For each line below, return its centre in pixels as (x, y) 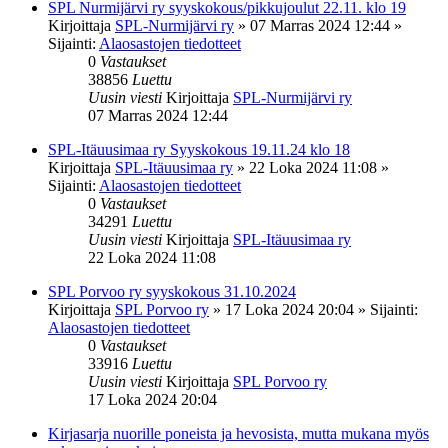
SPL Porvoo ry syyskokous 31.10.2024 (172, 291)
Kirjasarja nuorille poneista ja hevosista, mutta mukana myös (238, 433)
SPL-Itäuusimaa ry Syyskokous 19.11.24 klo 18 (199, 149)
